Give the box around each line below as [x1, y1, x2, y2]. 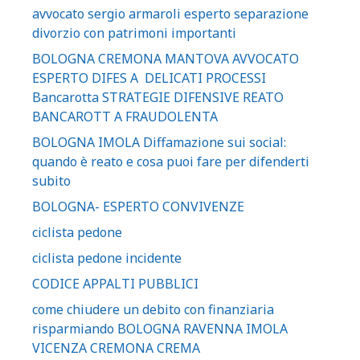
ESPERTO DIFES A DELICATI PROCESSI [32, 69, 266, 87]
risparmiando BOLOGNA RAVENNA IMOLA [32, 320, 288, 337]
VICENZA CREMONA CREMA [32, 339, 200, 357]
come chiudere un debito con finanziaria [32, 301, 274, 318]
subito [32, 172, 71, 190]
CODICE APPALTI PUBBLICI [32, 275, 198, 292]
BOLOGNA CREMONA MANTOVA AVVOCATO [32, 50, 299, 67]
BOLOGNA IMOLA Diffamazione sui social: [32, 133, 286, 151]
